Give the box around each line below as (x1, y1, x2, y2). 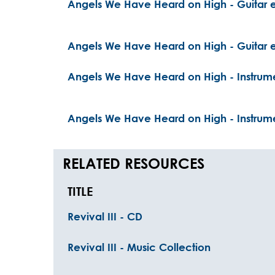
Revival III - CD (68, 211, 142, 222)
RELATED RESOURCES (63, 155, 204, 172)
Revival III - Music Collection (68, 241, 211, 253)
